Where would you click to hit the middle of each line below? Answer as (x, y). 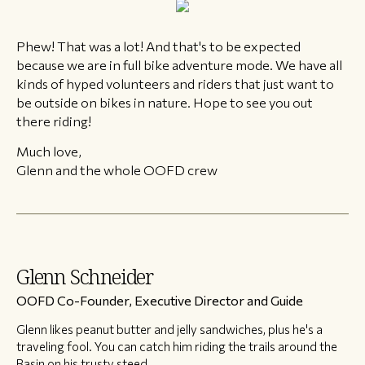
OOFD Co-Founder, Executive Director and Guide (160, 300)
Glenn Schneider (85, 277)
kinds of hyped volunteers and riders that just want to (175, 84)
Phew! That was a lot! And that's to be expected (158, 46)
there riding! (54, 121)
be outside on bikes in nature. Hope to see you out (165, 102)
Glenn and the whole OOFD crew (117, 169)
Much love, (49, 150)
